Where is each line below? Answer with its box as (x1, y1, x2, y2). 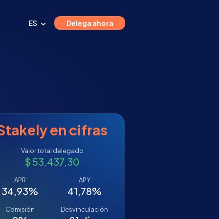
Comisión (5, 205, 35, 213)
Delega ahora (66, 19, 113, 27)
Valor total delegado (21, 146, 84, 154)
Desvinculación (61, 205, 109, 213)
